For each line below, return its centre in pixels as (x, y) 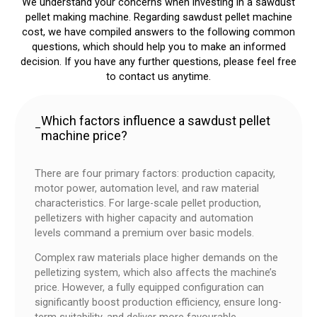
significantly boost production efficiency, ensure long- (158, 302)
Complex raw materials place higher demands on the (157, 258)
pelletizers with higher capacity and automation (144, 218)
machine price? (85, 136)
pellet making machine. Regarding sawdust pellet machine (158, 17)
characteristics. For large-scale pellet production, (148, 203)
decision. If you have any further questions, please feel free (158, 62)
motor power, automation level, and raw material (147, 188)
